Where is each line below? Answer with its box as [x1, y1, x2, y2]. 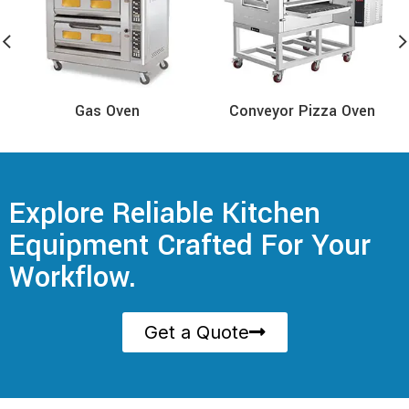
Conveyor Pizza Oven [229, 100, 375, 121]
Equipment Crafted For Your [9, 224, 372, 267]
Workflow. [9, 256, 137, 299]
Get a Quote [143, 320, 249, 343]
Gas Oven [74, 100, 140, 121]
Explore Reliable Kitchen [9, 192, 321, 235]
